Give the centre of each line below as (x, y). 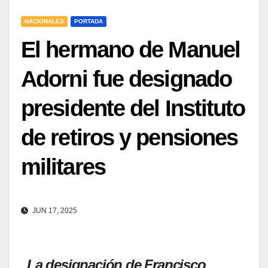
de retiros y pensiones (130, 138)
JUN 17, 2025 (54, 211)
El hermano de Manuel (131, 50)
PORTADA (89, 21)
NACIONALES (44, 21)
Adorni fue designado (127, 79)
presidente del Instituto (133, 108)
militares (63, 167)
